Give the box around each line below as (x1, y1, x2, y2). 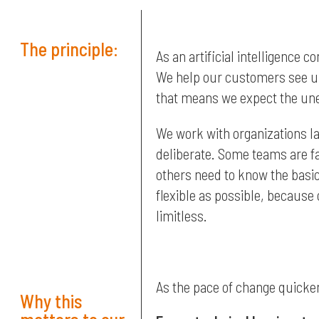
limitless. (156, 206, 207, 225)
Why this (20, 289, 83, 312)
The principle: (20, 37, 118, 60)
